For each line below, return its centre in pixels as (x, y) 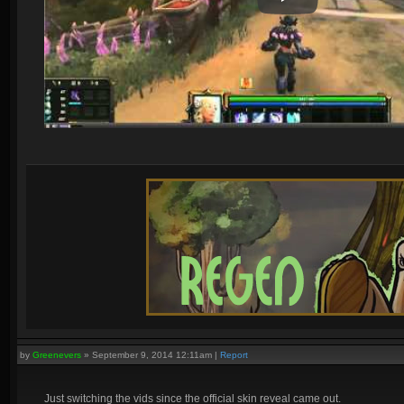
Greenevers (57, 355)
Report (234, 355)
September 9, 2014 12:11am (152, 355)
